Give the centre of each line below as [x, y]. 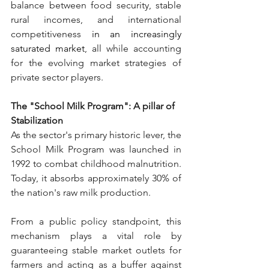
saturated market [48, 48]
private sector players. [57, 77]
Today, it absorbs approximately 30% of [96, 178]
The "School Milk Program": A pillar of [94, 106]
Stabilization [37, 120]
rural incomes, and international [96, 20]
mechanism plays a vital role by [96, 236]
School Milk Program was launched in [96, 149]
